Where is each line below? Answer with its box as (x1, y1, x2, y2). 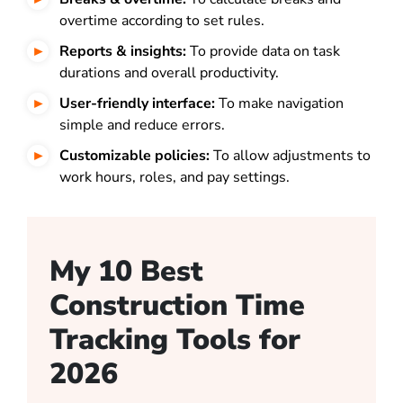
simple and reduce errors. (59, 115, 225, 136)
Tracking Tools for (49, 320, 300, 360)
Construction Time (49, 286, 305, 326)
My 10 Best (49, 252, 203, 291)
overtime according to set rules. (59, 11, 264, 31)
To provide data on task (186, 41, 340, 62)
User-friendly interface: (59, 94, 215, 114)
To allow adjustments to (210, 146, 371, 166)
